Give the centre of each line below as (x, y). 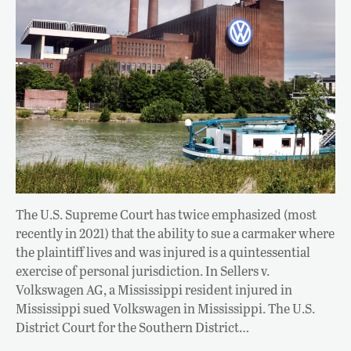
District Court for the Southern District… (132, 327)
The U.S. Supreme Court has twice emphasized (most (166, 214)
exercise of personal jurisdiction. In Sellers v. (143, 270)
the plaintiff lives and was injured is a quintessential (163, 251)
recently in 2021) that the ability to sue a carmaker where (175, 233)
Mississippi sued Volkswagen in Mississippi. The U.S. (165, 308)
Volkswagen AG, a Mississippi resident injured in (154, 289)
